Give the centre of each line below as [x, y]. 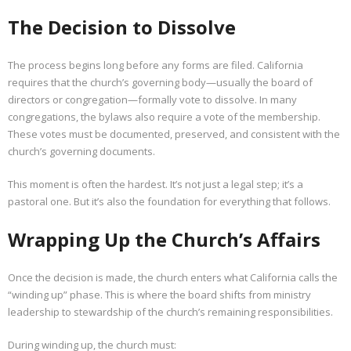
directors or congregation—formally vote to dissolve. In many [152, 100]
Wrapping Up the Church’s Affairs [164, 240]
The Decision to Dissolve [122, 27]
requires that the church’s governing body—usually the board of [160, 83]
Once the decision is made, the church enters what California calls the [173, 278]
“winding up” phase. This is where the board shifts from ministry [159, 295]
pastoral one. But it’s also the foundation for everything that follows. [169, 202]
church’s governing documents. [81, 152]
